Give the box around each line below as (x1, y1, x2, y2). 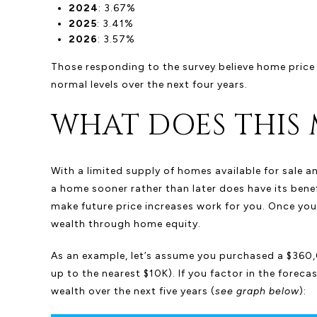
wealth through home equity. (51, 217, 201, 230)
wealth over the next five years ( (51, 284, 215, 297)
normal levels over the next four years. (51, 78, 248, 91)
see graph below (215, 284, 299, 297)
